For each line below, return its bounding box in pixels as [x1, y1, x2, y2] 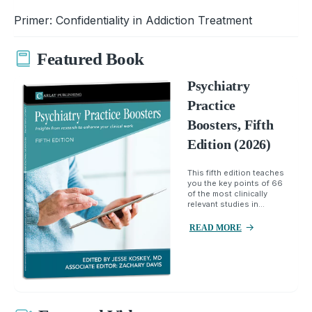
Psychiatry [187, 77, 250, 93]
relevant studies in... [187, 198, 265, 209]
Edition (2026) [187, 136, 272, 152]
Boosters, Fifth [187, 116, 274, 132]
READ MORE [189, 222, 242, 233]
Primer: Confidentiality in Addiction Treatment [14, 13, 252, 27]
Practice [187, 97, 236, 113]
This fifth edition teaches [187, 167, 284, 178]
